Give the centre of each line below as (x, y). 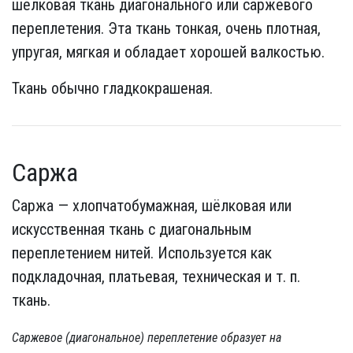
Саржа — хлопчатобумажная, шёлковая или (152, 206)
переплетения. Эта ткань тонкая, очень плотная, (166, 28)
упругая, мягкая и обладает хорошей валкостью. (168, 52)
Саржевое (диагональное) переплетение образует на (147, 338)
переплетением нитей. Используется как (142, 253)
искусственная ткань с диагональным (132, 229)
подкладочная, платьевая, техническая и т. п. (156, 277)
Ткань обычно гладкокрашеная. (112, 88)
